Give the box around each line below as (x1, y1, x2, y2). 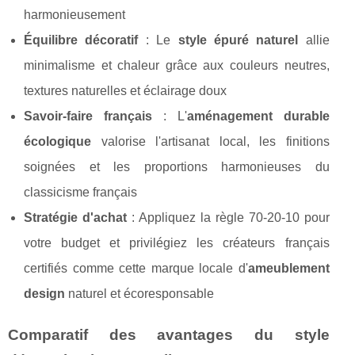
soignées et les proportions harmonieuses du (24, 160, 330, 174)
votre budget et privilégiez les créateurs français (24, 236, 330, 250)
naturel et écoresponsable (65, 287, 214, 301)
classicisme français (24, 185, 137, 200)
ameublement (247, 261, 330, 276)
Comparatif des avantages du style (8, 326, 330, 344)
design (24, 287, 65, 301)
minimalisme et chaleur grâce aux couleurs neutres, (24, 59, 330, 73)
